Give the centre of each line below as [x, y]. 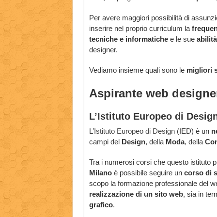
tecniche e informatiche [128, 39]
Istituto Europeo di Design [134, 131]
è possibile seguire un [148, 173]
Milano [100, 173]
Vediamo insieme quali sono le [137, 70]
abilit [205, 39]
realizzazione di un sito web [136, 194]
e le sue [182, 39]
